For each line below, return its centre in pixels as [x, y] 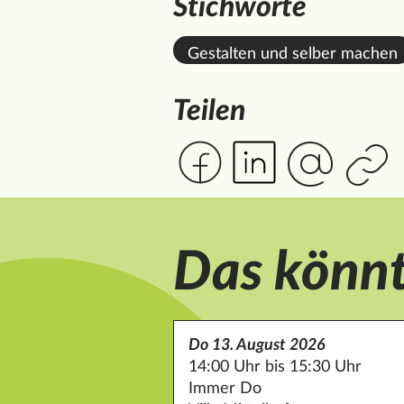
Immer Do [225, 389]
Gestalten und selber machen [293, 55]
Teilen [209, 111]
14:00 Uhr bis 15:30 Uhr [275, 367]
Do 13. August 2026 [257, 346]
